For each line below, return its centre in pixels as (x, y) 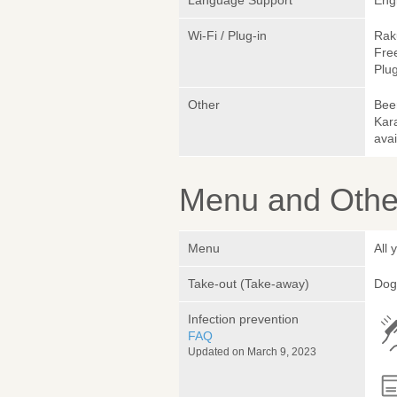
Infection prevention (243, 319)
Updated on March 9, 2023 (252, 352)
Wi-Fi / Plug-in (227, 36)
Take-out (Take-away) (249, 284)
